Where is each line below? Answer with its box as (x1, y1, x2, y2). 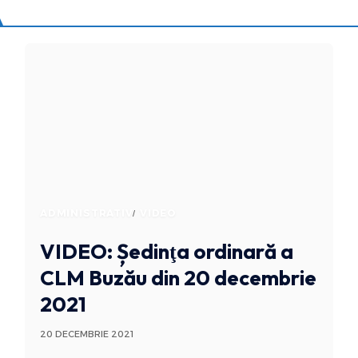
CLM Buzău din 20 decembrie (39, 265, 316, 292)
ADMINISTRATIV (39, 207, 133, 220)
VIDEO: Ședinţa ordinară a (39, 238, 293, 265)
